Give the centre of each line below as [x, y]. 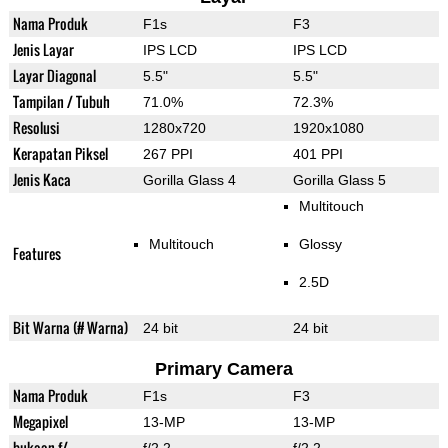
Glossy [320, 244]
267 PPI [167, 154]
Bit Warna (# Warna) [70, 328]
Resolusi [36, 128]
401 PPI [317, 154]
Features [36, 254]
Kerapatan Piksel [60, 154]
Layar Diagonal [54, 76]
